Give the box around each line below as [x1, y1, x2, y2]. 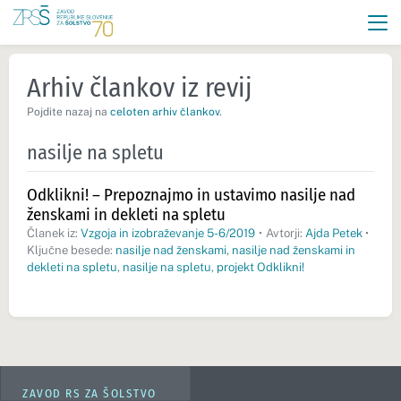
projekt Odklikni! [217, 260, 304, 274]
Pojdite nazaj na [27, 106, 110, 118]
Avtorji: [265, 226, 305, 240]
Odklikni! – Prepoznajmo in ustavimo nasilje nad [27, 184, 355, 205]
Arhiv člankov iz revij [27, 72, 252, 104]
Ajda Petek [304, 226, 363, 240]
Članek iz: [27, 226, 81, 240]
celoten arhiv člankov [110, 106, 219, 118]
